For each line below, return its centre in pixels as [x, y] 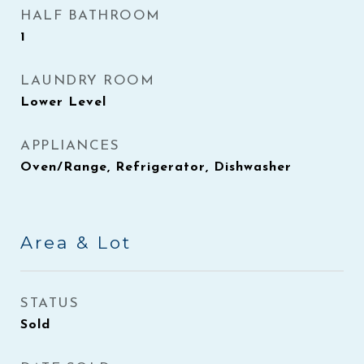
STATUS [50, 303]
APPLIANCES [70, 146]
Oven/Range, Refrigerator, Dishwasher [156, 167]
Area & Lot [76, 243]
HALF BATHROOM [91, 16]
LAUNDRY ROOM [87, 81]
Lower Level [63, 102]
